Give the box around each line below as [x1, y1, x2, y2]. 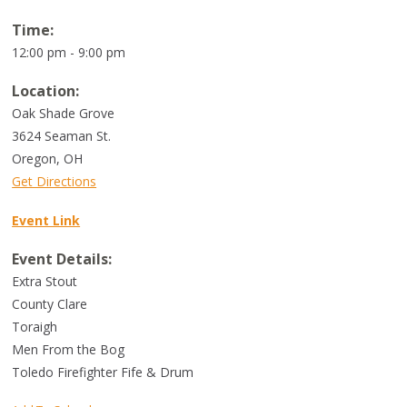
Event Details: [12, 249, 113, 269]
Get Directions [12, 173, 97, 190]
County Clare [12, 295, 88, 313]
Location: [12, 81, 80, 101]
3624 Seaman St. [12, 127, 112, 144]
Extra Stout [12, 273, 78, 290]
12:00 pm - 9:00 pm [12, 44, 126, 61]
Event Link [12, 212, 81, 229]
